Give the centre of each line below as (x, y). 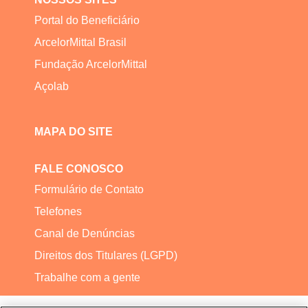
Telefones (58, 212)
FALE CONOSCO (79, 169)
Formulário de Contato (89, 190)
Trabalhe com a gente (87, 278)
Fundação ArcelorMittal (91, 65)
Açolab (52, 87)
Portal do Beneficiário (87, 21)
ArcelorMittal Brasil (80, 43)
